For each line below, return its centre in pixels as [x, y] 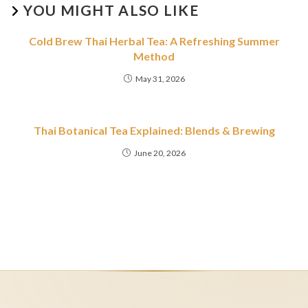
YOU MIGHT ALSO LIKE [111, 10]
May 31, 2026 [160, 79]
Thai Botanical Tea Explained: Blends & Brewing [154, 131]
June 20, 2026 [160, 153]
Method [154, 56]
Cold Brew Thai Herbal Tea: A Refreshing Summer [154, 41]
